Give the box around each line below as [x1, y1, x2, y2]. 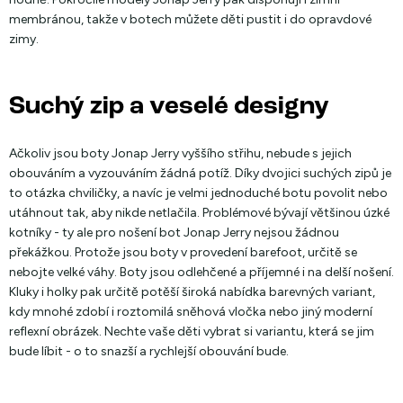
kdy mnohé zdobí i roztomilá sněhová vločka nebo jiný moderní [9, 304, 372, 319]
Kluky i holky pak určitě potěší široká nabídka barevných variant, [9, 284, 375, 300]
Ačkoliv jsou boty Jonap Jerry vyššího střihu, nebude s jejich [9, 146, 352, 161]
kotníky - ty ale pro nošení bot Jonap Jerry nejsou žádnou [9, 225, 339, 240]
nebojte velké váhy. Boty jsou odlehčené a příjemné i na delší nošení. [9, 264, 394, 280]
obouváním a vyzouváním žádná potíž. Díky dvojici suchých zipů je [9, 166, 391, 181]
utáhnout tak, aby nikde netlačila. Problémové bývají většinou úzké [9, 205, 390, 220]
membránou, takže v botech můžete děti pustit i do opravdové [9, 12, 372, 27]
